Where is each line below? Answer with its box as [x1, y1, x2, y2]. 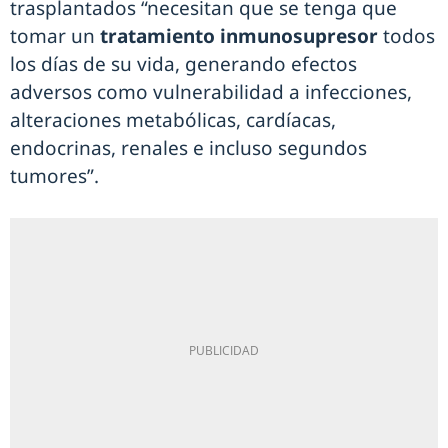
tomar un [10, 23, 95, 50]
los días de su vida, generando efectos [10, 51, 357, 78]
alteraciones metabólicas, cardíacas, [10, 107, 336, 134]
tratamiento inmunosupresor [95, 23, 383, 50]
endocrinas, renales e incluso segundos [10, 135, 367, 162]
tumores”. [10, 163, 99, 190]
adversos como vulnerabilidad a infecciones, [10, 79, 412, 106]
